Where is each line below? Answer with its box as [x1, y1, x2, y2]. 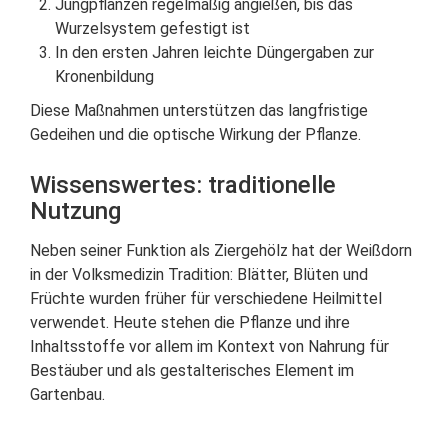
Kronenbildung [55, 67, 154, 86]
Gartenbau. [30, 385, 105, 404]
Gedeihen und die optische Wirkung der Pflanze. [30, 125, 361, 144]
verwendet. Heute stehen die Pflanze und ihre [30, 313, 350, 332]
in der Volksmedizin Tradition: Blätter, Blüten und [30, 265, 368, 284]
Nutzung [30, 197, 121, 225]
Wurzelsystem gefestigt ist [55, 19, 250, 38]
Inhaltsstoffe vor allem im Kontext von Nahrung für [30, 337, 389, 356]
